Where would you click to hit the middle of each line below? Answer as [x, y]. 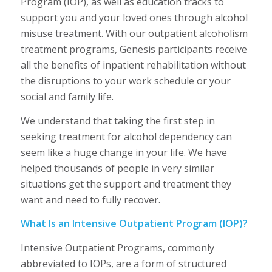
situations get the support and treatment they [126, 184]
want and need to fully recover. [90, 199]
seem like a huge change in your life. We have [124, 152]
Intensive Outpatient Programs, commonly [117, 247]
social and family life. [67, 97]
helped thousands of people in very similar [117, 168]
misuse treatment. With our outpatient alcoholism [134, 34]
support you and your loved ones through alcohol [134, 18]
